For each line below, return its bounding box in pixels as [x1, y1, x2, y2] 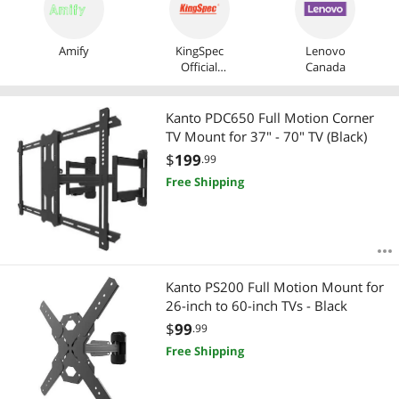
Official [181, 59, 218, 76]
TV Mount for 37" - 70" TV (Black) [165, 127, 367, 146]
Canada [305, 59, 346, 76]
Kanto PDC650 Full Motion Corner [165, 109, 374, 127]
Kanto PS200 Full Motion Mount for [165, 277, 384, 296]
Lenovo [305, 43, 346, 60]
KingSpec [175, 43, 224, 60]
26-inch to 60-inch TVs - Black [165, 296, 347, 314]
